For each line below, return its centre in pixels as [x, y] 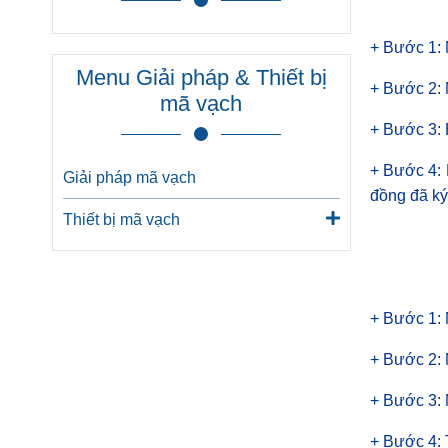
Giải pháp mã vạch [129, 177]
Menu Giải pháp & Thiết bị [201, 77]
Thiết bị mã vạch [121, 219]
